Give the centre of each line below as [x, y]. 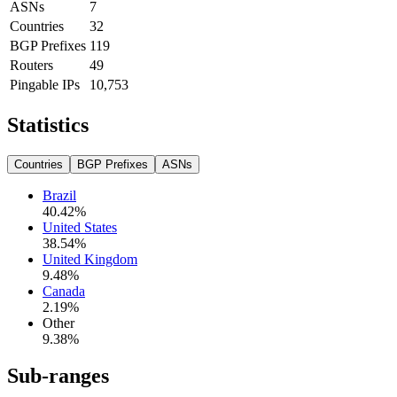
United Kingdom [90, 259]
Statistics [48, 125]
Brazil [59, 195]
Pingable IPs [45, 84]
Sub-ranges [58, 376]
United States [80, 227]
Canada [64, 291]
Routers [31, 65]
